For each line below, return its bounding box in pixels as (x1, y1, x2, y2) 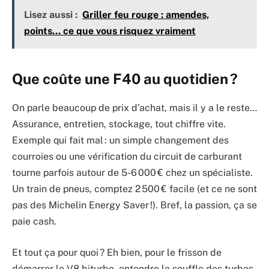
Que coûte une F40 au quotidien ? (12, 70, 238, 87)
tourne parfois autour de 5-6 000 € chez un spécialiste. (12, 167, 253, 179)
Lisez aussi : (23, 9, 77, 21)
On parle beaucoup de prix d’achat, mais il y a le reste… (12, 102, 257, 114)
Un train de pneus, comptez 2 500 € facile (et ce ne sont (12, 183, 257, 195)
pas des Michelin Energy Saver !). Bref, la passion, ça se (12, 199, 257, 211)
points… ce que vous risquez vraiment (23, 25, 196, 37)
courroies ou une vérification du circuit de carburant (12, 151, 242, 163)
